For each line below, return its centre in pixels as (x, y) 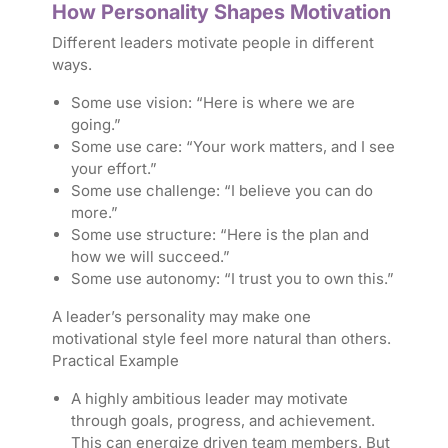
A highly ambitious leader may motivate (209, 399)
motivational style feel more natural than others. (221, 339)
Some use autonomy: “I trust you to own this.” (232, 279)
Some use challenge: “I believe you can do (221, 191)
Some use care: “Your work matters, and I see (232, 147)
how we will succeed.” (150, 257)
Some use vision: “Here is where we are (212, 103)
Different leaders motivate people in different (212, 43)
